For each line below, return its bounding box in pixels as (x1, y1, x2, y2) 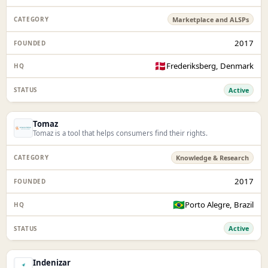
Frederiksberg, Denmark (166, 60, 254, 72)
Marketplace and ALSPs (172, 14, 249, 24)
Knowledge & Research (176, 153, 249, 162)
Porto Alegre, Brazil (185, 199, 254, 210)
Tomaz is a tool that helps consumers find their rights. (33, 129, 208, 138)
